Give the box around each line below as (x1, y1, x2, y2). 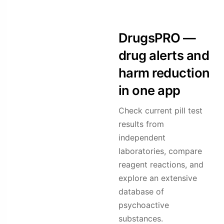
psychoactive (118, 200, 169, 210)
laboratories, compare (118, 146, 202, 156)
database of (118, 186, 164, 197)
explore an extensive (118, 173, 197, 183)
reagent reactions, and (118, 159, 203, 170)
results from (118, 119, 164, 129)
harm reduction (118, 65, 210, 81)
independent (118, 132, 165, 143)
